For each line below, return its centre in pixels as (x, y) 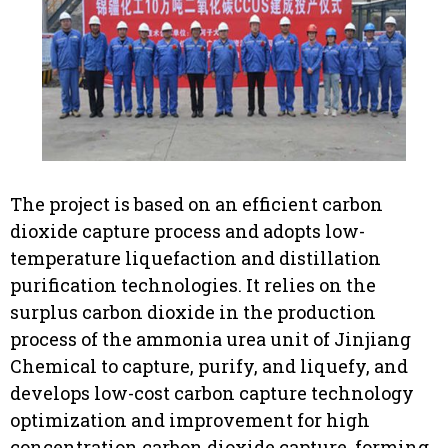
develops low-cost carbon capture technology (212, 393)
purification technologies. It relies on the (193, 285)
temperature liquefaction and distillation (195, 258)
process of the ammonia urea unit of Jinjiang (210, 339)
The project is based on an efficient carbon (196, 204)
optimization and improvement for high (190, 420)
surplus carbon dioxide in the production (193, 312)
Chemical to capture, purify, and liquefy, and (209, 366)
